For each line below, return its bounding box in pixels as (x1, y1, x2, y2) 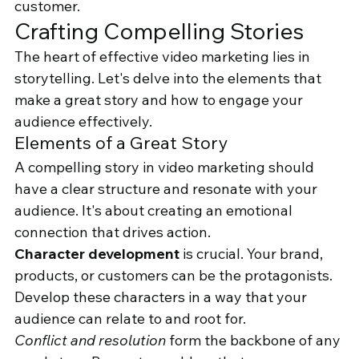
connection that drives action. (14, 223, 211, 242)
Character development (14, 244, 179, 264)
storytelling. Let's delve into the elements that (14, 69, 325, 88)
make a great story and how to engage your (14, 91, 306, 110)
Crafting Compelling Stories (14, 17, 304, 46)
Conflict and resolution (14, 331, 166, 350)
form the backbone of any (166, 331, 344, 350)
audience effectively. (14, 112, 152, 131)
